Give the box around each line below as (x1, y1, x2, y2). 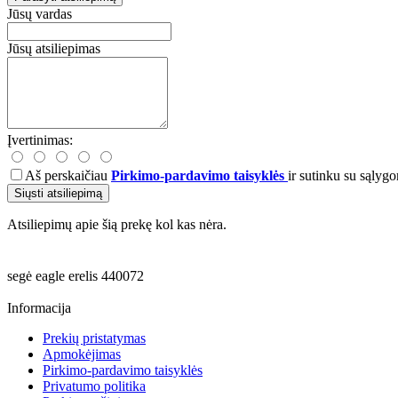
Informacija (7, 299, 71, 315)
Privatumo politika (43, 378, 146, 394)
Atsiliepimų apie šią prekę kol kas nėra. (7, 216, 227, 232)
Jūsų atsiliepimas (7, 40, 100, 56)
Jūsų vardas (7, 5, 72, 21)
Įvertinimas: (7, 131, 73, 147)
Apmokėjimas (43, 346, 121, 362)
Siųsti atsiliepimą (14, 186, 102, 200)
